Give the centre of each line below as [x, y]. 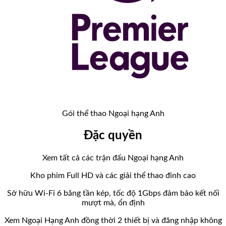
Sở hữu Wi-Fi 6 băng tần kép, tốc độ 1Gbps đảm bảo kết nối [113, 193]
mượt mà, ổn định [113, 203]
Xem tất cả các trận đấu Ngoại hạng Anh [113, 158]
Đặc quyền [113, 135]
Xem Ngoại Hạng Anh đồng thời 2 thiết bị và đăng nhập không [113, 220]
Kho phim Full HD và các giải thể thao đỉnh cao [113, 175]
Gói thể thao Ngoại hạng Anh [113, 113]
